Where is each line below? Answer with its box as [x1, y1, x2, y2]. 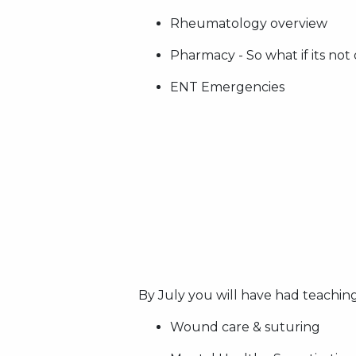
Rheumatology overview [170, 16, 327, 31]
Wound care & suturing [170, 319, 320, 335]
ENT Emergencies [170, 79, 284, 95]
